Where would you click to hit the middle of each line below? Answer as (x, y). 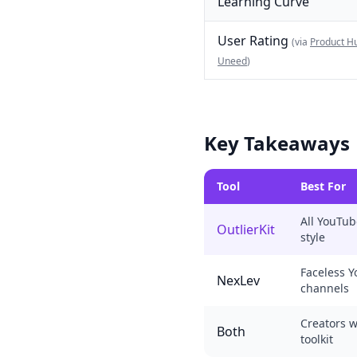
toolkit (317, 339)
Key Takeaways (277, 143)
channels (325, 288)
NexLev (238, 281)
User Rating (255, 41)
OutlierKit (246, 230)
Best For (323, 186)
